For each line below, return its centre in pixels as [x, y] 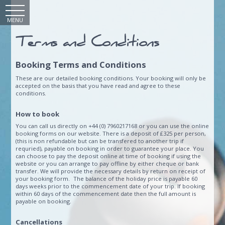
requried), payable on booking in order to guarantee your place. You [110, 148]
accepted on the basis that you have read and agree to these [98, 86]
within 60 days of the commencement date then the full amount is [106, 193]
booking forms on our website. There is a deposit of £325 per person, [111, 133]
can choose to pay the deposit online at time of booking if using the [108, 156]
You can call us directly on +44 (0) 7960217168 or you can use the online [113, 126]
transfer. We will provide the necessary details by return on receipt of [111, 171]
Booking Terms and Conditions [81, 65]
